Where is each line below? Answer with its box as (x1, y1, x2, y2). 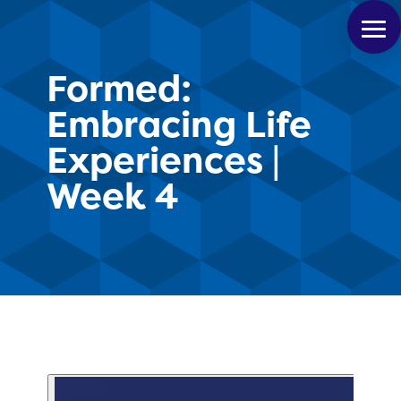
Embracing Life (46, 105, 311, 145)
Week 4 (46, 176, 178, 217)
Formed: (46, 69, 192, 109)
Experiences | (46, 141, 280, 181)
